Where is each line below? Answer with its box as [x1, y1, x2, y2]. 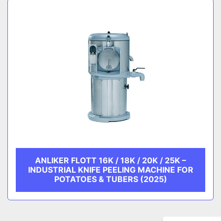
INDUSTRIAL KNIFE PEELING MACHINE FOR [28, 165, 193, 175]
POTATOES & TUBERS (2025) [54, 174, 167, 184]
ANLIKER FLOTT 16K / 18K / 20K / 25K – [35, 155, 186, 165]
